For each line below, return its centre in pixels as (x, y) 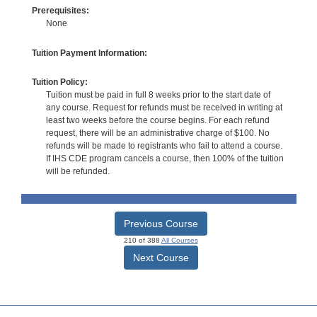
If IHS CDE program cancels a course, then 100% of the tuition (165, 159)
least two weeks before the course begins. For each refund (157, 121)
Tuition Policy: (59, 82)
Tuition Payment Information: (89, 53)
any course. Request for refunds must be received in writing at (164, 108)
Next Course (161, 258)
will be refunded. (77, 172)
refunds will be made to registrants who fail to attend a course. (164, 146)
